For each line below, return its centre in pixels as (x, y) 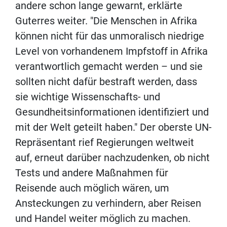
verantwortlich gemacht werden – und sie (109, 66)
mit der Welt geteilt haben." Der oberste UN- (113, 127)
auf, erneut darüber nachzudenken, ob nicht (112, 157)
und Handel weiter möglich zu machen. (103, 218)
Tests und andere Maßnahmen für (92, 173)
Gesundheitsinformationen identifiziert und (112, 112)
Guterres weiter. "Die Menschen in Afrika (106, 21)
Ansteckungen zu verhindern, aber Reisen (108, 203)
